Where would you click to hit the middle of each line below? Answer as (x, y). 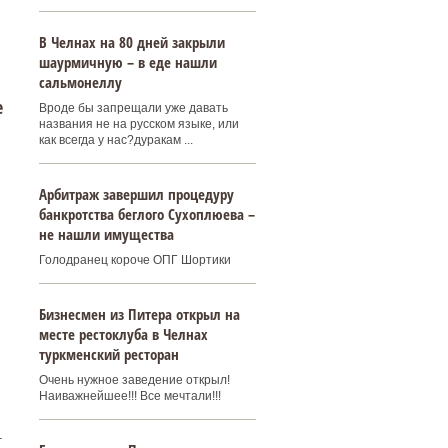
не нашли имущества (106, 234)
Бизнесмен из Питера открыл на (139, 314)
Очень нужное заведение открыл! (134, 380)
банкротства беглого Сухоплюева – (146, 214)
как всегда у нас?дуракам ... (115, 140)
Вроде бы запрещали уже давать (133, 108)
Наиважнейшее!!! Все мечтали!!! (129, 396)
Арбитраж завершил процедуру (136, 194)
